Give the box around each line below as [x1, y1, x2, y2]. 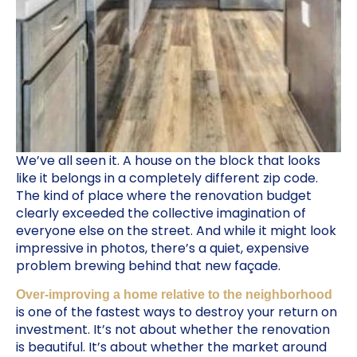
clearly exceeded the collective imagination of [16, 203, 306, 222]
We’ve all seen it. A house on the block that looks [16, 151, 320, 170]
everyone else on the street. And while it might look [16, 221, 336, 240]
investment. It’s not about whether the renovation [16, 320, 330, 339]
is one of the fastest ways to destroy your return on [16, 303, 337, 322]
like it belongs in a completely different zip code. [16, 168, 318, 187]
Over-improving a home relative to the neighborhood [16, 288, 332, 302]
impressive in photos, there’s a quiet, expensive [16, 238, 309, 257]
